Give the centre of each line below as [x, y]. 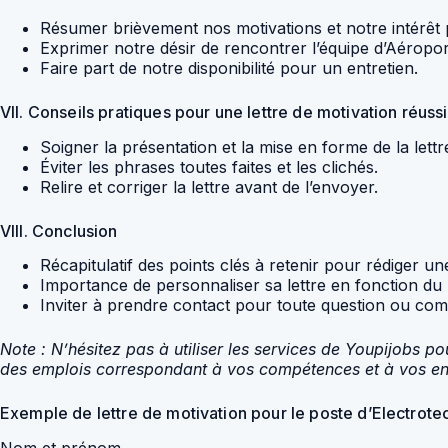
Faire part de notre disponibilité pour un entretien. [229, 67]
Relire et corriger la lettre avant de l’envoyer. [209, 186]
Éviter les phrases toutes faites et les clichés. [209, 166]
